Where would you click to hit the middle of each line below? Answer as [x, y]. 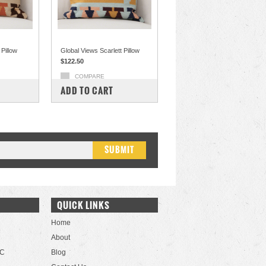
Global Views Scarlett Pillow [100, 50]
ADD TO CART [87, 91]
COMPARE [90, 76]
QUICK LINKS [83, 205]
